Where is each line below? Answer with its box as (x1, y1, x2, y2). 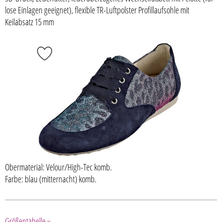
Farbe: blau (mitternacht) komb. (5, 173, 97, 185)
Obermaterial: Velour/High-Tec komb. (5, 161, 112, 173)
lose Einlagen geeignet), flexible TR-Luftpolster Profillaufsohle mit (5, 4, 189, 16)
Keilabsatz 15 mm (5, 16, 54, 28)
